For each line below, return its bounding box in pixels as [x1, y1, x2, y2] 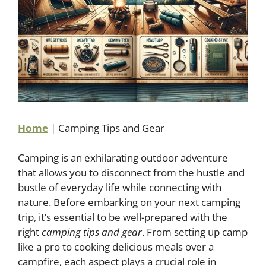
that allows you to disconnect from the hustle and [18, 166, 245, 179]
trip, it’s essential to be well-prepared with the [18, 210, 227, 224]
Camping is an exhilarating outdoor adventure [18, 151, 228, 164]
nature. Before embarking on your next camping [18, 195, 240, 209]
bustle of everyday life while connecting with [18, 180, 221, 194]
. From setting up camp [142, 225, 248, 239]
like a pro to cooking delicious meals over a [18, 240, 214, 254]
